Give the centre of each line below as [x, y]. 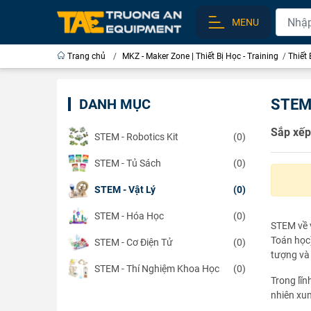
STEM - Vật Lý [125, 189]
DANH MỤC [115, 104]
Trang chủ [86, 56]
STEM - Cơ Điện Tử [134, 242]
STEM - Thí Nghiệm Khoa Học [157, 268]
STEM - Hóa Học [129, 216]
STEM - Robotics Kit [136, 136]
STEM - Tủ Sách [128, 163]
